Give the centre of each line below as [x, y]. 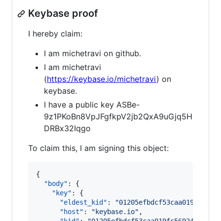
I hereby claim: [55, 34]
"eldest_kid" [83, 202]
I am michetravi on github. [92, 53]
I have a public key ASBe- [92, 105]
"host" [72, 212]
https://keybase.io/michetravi [102, 79]
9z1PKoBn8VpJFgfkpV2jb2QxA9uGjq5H [118, 116]
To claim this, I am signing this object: [98, 148]
